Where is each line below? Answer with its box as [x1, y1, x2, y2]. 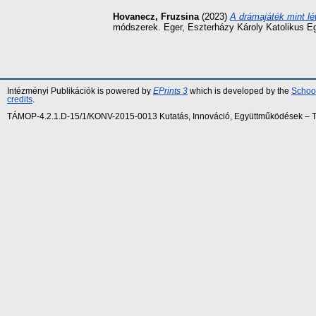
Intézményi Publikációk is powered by [7, 87, 153, 96]
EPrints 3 [153, 87, 188, 96]
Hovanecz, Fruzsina [113, 11, 199, 23]
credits [7, 95, 32, 104]
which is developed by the [188, 87, 291, 96]
